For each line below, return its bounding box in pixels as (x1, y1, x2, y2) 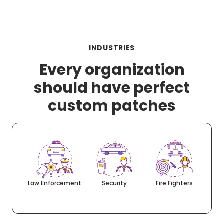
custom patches (48, 95, 176, 116)
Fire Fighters (156, 178, 193, 187)
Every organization (39, 59, 185, 80)
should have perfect (34, 77, 190, 98)
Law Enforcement (27, 178, 81, 187)
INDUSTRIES (89, 42, 135, 53)
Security (102, 178, 127, 187)
